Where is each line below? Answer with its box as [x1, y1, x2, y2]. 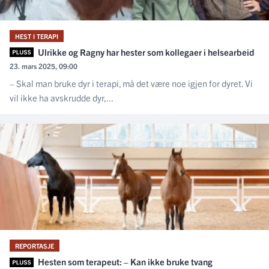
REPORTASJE [15, 241, 54, 250]
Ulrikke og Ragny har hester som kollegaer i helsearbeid [35, 46, 255, 58]
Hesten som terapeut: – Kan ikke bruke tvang [35, 256, 213, 268]
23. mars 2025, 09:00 [10, 61, 77, 71]
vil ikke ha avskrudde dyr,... [10, 92, 113, 104]
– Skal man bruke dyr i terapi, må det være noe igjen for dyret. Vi [10, 77, 253, 89]
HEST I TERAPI [15, 31, 58, 40]
